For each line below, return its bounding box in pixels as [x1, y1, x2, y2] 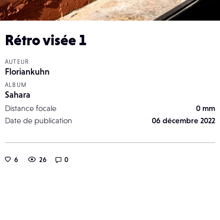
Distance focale [5, 103, 56, 112]
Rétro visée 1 [5, 31, 86, 48]
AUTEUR [5, 58, 29, 65]
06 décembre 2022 [152, 115, 215, 125]
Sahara [5, 89, 30, 100]
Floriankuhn [5, 66, 50, 77]
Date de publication [5, 115, 72, 125]
